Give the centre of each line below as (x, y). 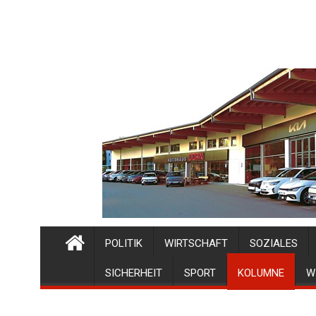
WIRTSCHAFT (196, 243)
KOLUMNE (261, 273)
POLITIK (124, 243)
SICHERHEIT (134, 273)
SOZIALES (274, 243)
